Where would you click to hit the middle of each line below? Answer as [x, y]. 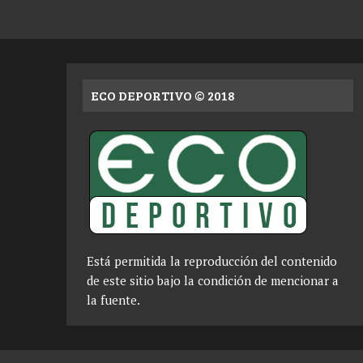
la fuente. [113, 299]
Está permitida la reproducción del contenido [212, 261]
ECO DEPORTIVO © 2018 [163, 95]
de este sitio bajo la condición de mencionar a [213, 280]
